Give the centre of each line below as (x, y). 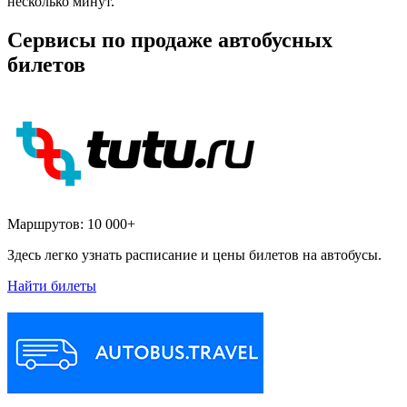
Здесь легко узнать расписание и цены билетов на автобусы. (194, 255)
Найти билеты (52, 286)
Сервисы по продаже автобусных (170, 40)
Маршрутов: (47, 224)
